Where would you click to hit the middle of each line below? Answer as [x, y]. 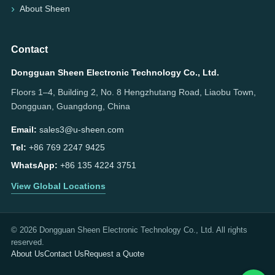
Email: [24, 129]
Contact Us [64, 254]
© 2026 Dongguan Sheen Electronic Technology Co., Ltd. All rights [129, 230]
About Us [28, 254]
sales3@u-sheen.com [82, 129]
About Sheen [45, 8]
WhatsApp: [34, 165]
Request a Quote [114, 254]
